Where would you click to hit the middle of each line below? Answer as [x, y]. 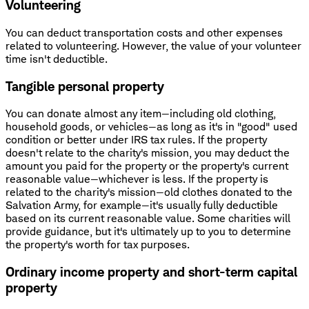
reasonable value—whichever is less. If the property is [137, 179]
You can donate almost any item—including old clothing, [141, 114]
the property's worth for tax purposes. [98, 245]
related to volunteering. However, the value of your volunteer [153, 46]
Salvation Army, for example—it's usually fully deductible [142, 206]
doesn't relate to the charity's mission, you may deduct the [148, 153]
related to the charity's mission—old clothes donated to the [149, 192]
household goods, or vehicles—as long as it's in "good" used [151, 127]
